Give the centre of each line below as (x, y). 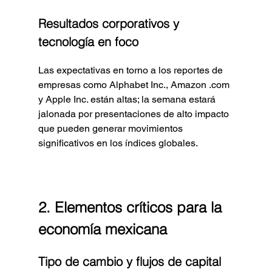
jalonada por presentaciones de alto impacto (134, 114)
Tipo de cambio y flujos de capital (129, 261)
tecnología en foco (88, 41)
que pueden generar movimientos (111, 128)
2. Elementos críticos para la (132, 207)
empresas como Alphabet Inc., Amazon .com (135, 84)
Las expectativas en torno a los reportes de (131, 70)
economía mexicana (102, 229)
